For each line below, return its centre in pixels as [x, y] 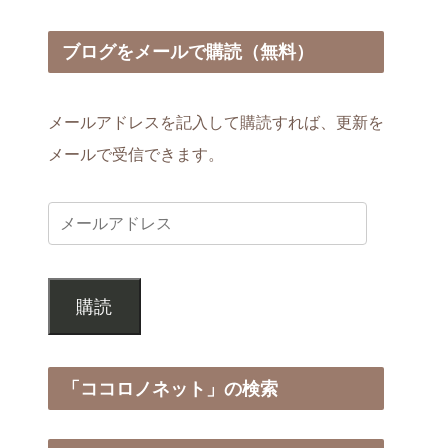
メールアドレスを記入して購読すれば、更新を [216, 121]
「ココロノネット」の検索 [170, 388]
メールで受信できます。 [136, 153]
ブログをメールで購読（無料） [188, 52]
